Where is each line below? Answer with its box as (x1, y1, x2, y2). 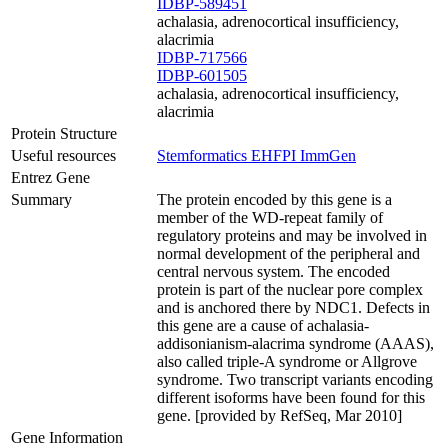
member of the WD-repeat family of (157, 209, 383, 226)
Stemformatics (157, 147, 251, 164)
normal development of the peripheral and (157, 245, 420, 262)
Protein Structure (11, 125, 117, 142)
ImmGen (300, 147, 356, 164)
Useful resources (11, 147, 116, 164)
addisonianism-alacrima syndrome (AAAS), (157, 335, 434, 352)
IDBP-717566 (157, 49, 247, 66)
